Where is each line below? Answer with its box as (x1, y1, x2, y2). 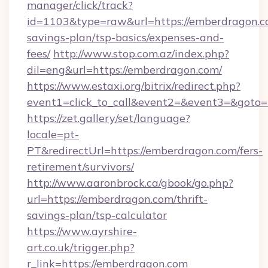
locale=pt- (27, 127, 79, 141)
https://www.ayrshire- (27, 224, 137, 238)
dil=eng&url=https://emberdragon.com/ (27, 63, 222, 77)
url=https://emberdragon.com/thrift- (27, 192, 208, 206)
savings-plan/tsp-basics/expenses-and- (27, 31, 224, 44)
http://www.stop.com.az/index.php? (53, 47, 229, 60)
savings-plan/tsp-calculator (27, 208, 167, 222)
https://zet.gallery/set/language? (27, 111, 190, 125)
